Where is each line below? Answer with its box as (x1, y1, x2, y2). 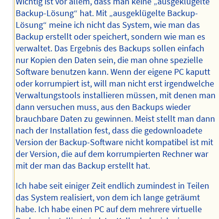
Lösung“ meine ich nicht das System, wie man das (15, 19, 200, 30)
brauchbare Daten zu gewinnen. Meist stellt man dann (15, 113, 215, 124)
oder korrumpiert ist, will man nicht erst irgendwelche (15, 78, 214, 89)
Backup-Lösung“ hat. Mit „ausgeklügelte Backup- (15, 7, 198, 19)
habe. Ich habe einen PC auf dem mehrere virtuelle (15, 204, 202, 215)
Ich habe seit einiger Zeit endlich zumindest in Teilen (15, 180, 209, 192)
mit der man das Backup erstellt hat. (15, 160, 150, 171)
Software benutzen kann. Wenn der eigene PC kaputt (15, 66, 210, 77)
